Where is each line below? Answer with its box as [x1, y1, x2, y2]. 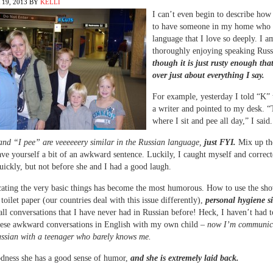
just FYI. [204, 138, 236, 147]
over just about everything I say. [152, 71, 264, 80]
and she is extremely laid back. [130, 253, 239, 263]
